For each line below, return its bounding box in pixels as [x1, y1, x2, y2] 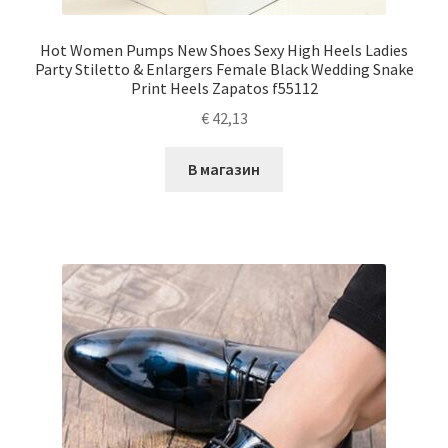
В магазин [188, 159, 260, 180]
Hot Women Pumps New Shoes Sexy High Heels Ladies [40, 39, 408, 60]
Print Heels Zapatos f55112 [130, 77, 318, 98]
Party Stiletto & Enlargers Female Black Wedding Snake [34, 58, 414, 79]
